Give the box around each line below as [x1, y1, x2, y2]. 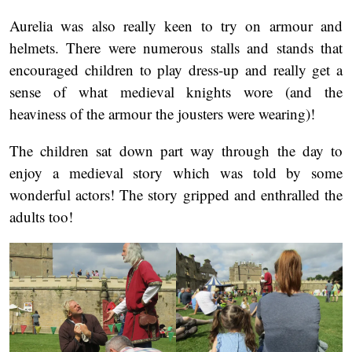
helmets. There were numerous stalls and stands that [9, 38, 343, 58]
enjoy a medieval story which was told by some [9, 163, 343, 183]
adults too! [9, 207, 73, 227]
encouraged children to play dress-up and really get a [9, 60, 343, 80]
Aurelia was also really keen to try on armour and [9, 16, 343, 36]
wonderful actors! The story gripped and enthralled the [9, 185, 343, 205]
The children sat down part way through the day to [9, 141, 343, 161]
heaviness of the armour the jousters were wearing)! [9, 104, 315, 124]
